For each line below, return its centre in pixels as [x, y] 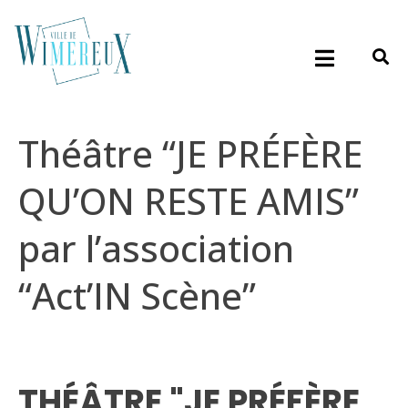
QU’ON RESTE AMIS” [189, 201]
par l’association [156, 249]
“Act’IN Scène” [137, 296]
